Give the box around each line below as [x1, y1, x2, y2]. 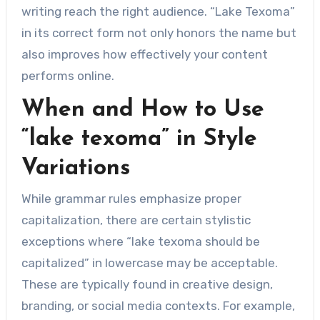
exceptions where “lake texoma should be [21, 234, 260, 249]
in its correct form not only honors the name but [21, 25, 296, 40]
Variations [21, 156, 130, 180]
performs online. [21, 68, 114, 83]
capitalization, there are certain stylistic [21, 213, 251, 228]
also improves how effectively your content [21, 46, 268, 61]
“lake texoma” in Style [21, 127, 257, 151]
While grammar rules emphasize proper [21, 191, 241, 206]
